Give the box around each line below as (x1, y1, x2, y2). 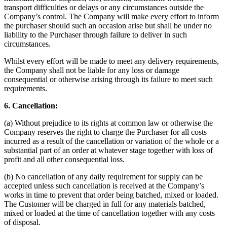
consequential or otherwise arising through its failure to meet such (4, 74, 213, 84)
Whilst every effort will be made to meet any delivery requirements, (4, 56, 219, 65)
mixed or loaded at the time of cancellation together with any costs (4, 208, 215, 217)
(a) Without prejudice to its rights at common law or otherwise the (4, 118, 213, 127)
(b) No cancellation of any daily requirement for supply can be (4, 172, 203, 181)
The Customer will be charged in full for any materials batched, (4, 199, 206, 208)
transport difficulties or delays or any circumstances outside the (4, 3, 204, 12)
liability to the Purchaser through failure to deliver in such (4, 30, 187, 39)
